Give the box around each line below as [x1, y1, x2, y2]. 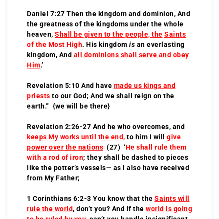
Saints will [154, 194, 190, 202]
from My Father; [27, 174, 80, 182]
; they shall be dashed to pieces [83, 153, 188, 161]
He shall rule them [125, 143, 187, 151]
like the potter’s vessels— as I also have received [27, 163, 189, 172]
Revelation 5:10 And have [27, 81, 114, 89]
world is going [146, 204, 192, 213]
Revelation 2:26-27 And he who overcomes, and [27, 122, 185, 131]
